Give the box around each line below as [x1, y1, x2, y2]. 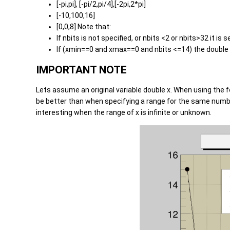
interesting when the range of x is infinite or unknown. [36, 108, 212, 117]
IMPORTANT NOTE [36, 63, 127, 76]
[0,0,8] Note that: [56, 23, 111, 31]
